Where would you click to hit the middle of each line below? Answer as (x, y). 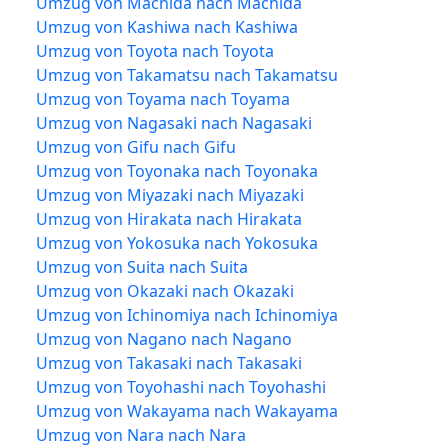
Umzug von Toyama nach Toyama (163, 98)
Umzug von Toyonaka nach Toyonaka (177, 170)
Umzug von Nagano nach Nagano (164, 338)
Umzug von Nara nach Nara (141, 434)
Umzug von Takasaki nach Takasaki (169, 362)
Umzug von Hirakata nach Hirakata (169, 218)
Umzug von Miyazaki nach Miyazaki (170, 194)
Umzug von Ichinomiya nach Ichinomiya (187, 314)
